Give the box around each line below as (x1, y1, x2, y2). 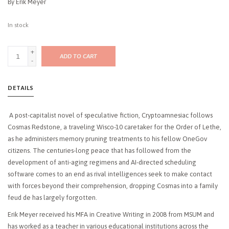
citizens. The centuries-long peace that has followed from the (8, 147, 191, 155)
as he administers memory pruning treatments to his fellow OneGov (8, 135, 207, 143)
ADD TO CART (60, 53, 97, 60)
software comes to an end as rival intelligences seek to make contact (8, 170, 212, 178)
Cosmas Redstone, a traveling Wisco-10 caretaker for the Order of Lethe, (8, 123, 221, 131)
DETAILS (8, 84, 34, 92)
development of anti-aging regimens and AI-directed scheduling (8, 158, 196, 167)
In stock (8, 21, 29, 29)
